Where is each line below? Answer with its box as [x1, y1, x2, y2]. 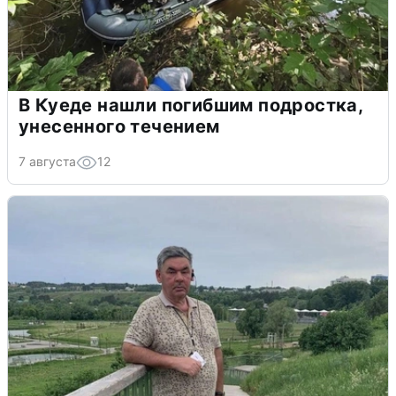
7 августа [19, 153, 76, 169]
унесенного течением [19, 115, 220, 137]
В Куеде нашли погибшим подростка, [19, 94, 364, 116]
